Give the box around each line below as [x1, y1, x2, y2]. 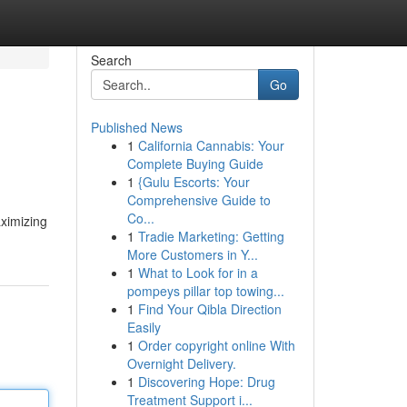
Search [90, 51, 132, 69]
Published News [90, 118, 183, 136]
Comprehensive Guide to [126, 191, 271, 209]
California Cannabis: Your [137, 136, 284, 154]
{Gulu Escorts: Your [137, 173, 250, 191]
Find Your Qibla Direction [137, 300, 282, 318]
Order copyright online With [137, 336, 295, 354]
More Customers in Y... [126, 245, 258, 263]
